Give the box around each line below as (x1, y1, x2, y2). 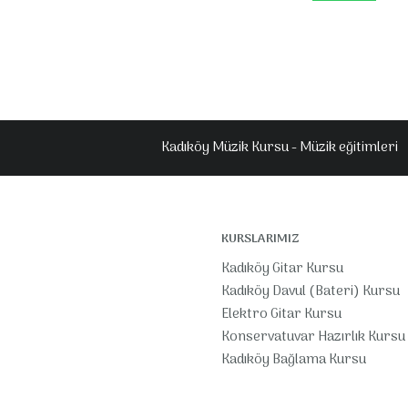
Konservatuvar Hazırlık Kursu (221, 326, 405, 348)
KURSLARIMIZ (221, 229, 300, 250)
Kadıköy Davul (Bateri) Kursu (221, 280, 400, 302)
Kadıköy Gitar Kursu (221, 258, 343, 280)
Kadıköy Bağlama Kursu (221, 349, 366, 371)
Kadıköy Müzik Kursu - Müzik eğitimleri (161, 137, 398, 158)
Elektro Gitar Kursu (221, 303, 342, 325)
